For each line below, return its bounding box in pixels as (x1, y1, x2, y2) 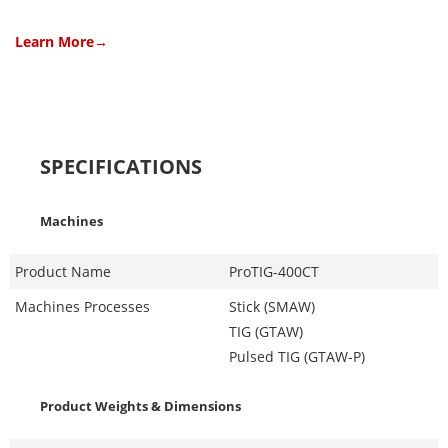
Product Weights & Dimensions (40, 396, 241, 415)
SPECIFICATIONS (40, 152, 202, 180)
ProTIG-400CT (229, 261, 319, 281)
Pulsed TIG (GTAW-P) (229, 346, 365, 366)
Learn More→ (15, 31, 108, 51)
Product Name (15, 261, 111, 281)
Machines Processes (15, 296, 150, 316)
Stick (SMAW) (229, 296, 315, 316)
